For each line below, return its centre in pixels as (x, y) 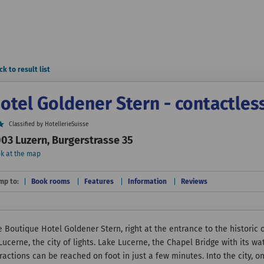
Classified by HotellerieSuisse (49, 124)
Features (99, 181)
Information (147, 181)
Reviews (194, 181)
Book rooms (51, 181)
